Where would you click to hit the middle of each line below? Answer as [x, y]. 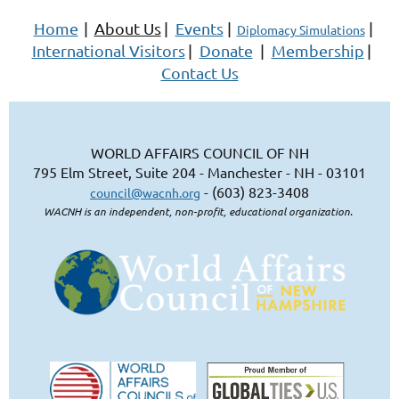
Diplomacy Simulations [301, 29]
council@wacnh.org [145, 192]
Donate [226, 50]
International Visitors [108, 50]
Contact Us [199, 72]
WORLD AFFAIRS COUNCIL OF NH [199, 152]
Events [199, 28]
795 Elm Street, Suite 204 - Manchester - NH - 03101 [199, 171]
